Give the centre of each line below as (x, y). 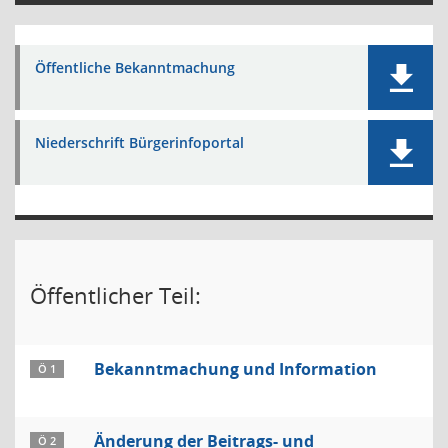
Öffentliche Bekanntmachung (135, 67)
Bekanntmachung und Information (235, 369)
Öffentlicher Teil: (115, 295)
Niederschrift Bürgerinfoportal (139, 142)
